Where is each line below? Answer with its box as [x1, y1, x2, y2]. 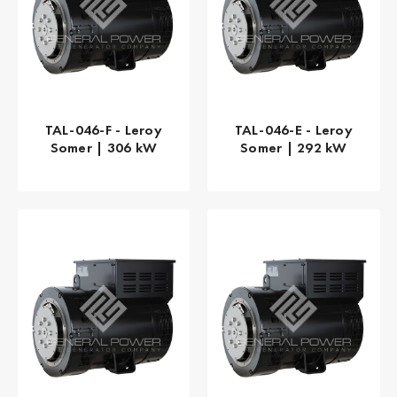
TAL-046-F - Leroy [44, 120, 162, 139]
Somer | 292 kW [240, 137, 347, 157]
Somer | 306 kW [50, 137, 157, 157]
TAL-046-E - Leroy [234, 120, 353, 139]
